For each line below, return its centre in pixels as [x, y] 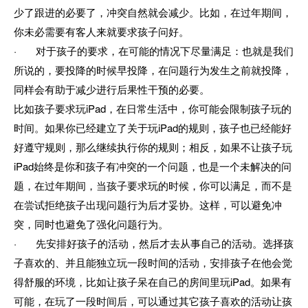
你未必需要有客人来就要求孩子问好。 [101, 31]
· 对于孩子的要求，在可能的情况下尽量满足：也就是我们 [154, 50]
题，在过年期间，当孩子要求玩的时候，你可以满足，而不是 [153, 185]
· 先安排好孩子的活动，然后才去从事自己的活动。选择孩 [154, 243]
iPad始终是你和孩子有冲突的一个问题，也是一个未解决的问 [153, 166]
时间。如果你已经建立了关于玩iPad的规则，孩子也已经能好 [153, 127]
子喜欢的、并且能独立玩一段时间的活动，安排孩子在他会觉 [153, 262]
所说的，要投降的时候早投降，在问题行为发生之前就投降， [153, 69]
